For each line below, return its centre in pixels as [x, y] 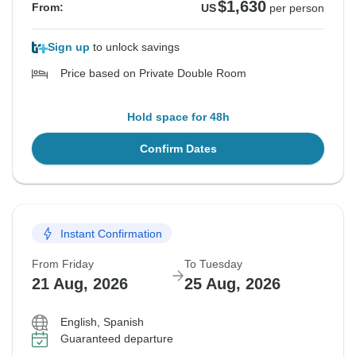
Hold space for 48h [178, 117]
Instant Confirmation [111, 233]
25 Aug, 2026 [232, 284]
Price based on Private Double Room [153, 74]
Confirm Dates [178, 149]
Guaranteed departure [117, 339]
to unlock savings [135, 47]
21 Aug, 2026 [80, 284]
